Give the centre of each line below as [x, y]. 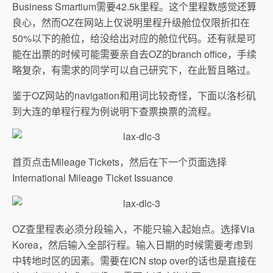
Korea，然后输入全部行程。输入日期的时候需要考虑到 [133, 244]
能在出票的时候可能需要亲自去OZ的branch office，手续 [134, 54]
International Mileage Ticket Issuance [93, 177]
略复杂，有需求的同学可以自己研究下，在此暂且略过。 [134, 69]
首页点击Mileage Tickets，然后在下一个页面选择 [119, 161]
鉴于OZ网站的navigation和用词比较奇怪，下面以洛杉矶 [134, 95]
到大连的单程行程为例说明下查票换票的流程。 [115, 111]
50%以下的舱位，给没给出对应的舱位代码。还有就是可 [134, 38]
